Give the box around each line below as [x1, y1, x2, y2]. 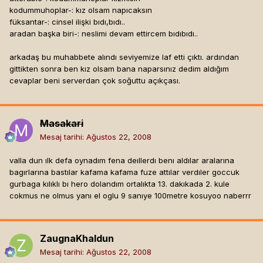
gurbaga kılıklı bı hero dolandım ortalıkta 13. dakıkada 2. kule [9, 179, 230, 189]
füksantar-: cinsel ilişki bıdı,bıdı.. [9, 17, 125, 27]
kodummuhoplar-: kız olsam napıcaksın [9, 5, 152, 15]
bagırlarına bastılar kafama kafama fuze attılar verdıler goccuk [9, 167, 240, 177]
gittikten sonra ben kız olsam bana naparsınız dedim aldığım [9, 64, 229, 74]
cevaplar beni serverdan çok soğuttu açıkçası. [9, 76, 180, 86]
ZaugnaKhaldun [40, 232, 114, 245]
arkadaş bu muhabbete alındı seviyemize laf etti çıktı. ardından [9, 52, 239, 62]
